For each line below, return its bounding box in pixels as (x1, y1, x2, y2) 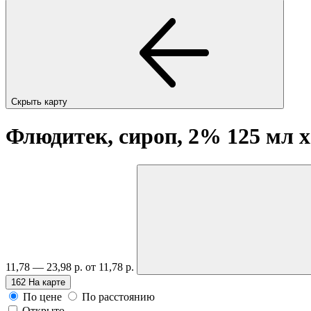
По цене (23, 290, 62, 303)
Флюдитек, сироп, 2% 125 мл (6, 124, 299, 149)
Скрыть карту (11, 96, 70, 107)
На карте (28, 276, 65, 287)
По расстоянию (82, 290, 155, 303)
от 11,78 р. (85, 260, 137, 273)
